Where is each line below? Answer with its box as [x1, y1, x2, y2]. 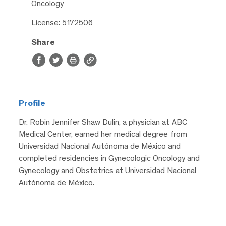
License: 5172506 [31, 18, 93, 28]
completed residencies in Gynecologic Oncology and [19, 153, 200, 163]
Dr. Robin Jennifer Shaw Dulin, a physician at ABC [19, 117, 187, 127]
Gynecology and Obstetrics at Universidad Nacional [19, 165, 196, 176]
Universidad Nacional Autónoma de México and [19, 141, 181, 151]
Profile [19, 98, 45, 108]
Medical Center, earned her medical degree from [19, 129, 187, 139]
